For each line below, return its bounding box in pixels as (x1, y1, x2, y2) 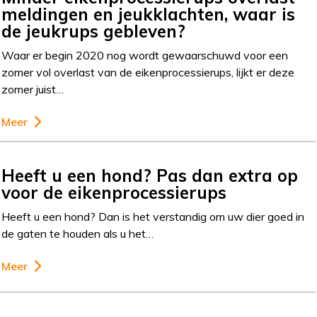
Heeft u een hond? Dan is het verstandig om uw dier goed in (1, 209, 305, 224)
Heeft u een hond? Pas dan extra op (1, 165, 299, 186)
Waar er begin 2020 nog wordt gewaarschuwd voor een (1, 48, 289, 62)
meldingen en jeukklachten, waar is (1, 4, 296, 25)
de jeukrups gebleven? (1, 21, 186, 42)
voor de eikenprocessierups (1, 182, 227, 203)
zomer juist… (1, 82, 64, 96)
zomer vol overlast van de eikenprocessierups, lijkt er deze (1, 65, 295, 79)
